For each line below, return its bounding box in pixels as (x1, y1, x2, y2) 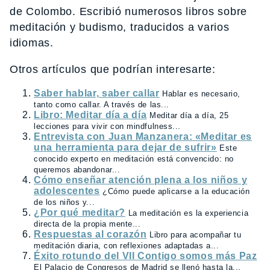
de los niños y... (34, 198, 95, 207)
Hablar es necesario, (162, 89, 240, 98)
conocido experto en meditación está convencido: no (34, 154, 234, 163)
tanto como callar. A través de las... (34, 100, 169, 109)
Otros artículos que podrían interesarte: (10, 63, 216, 75)
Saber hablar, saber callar (34, 88, 160, 98)
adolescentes (34, 186, 100, 196)
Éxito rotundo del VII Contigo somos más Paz (34, 251, 257, 261)
